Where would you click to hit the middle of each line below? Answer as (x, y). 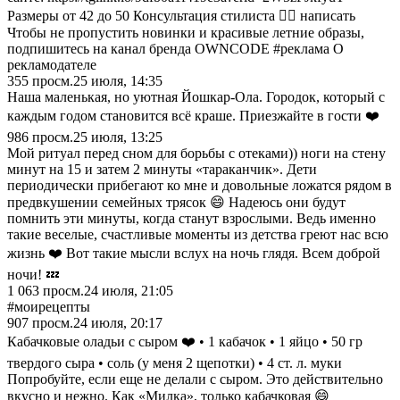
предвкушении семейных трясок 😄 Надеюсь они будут (176, 202)
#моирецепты (49, 306)
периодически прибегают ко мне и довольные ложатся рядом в (200, 185)
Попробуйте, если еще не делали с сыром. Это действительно (195, 379)
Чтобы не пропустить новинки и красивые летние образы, (186, 32)
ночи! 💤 (33, 274)
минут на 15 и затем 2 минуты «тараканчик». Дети (162, 169)
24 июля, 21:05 (129, 290)
